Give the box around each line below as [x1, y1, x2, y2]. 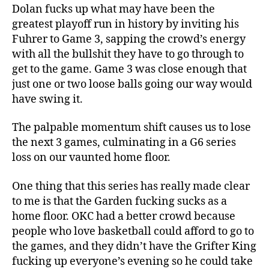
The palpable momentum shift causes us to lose [12, 121, 251, 135]
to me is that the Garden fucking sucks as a [12, 194, 227, 208]
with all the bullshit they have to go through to [12, 47, 244, 61]
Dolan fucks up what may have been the [12, 2, 215, 16]
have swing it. [12, 92, 83, 106]
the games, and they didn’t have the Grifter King [12, 239, 256, 253]
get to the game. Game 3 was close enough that [12, 62, 247, 76]
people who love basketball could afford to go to [12, 224, 254, 238]
